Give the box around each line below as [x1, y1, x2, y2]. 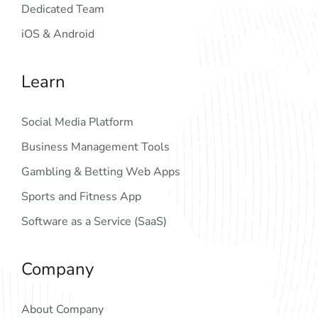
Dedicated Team [21, 1, 104, 18]
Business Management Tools [21, 139, 170, 155]
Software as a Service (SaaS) [21, 214, 167, 230]
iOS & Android [21, 26, 94, 43]
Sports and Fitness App [21, 189, 141, 205]
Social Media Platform [21, 114, 133, 131]
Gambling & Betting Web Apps [21, 164, 180, 180]
